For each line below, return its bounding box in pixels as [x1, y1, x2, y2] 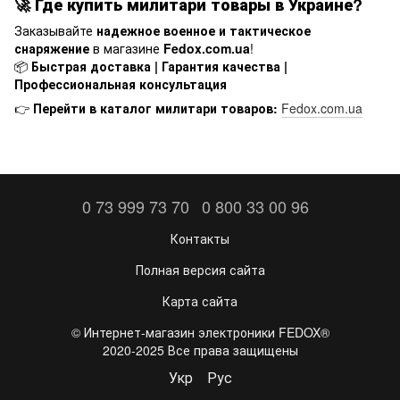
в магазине [89, 39, 163, 57]
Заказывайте [14, 21, 96, 39]
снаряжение [14, 39, 89, 57]
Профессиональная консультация [14, 75, 227, 93]
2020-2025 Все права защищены [102, 341, 298, 359]
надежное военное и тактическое [96, 21, 311, 39]
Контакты [171, 229, 229, 247]
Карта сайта [162, 292, 237, 310]
